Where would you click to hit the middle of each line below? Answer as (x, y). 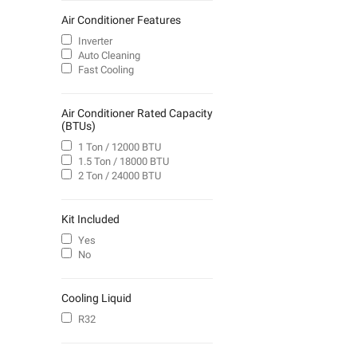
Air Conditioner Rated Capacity (137, 114)
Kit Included (90, 220)
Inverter (95, 41)
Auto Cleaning (109, 56)
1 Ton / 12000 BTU (120, 147)
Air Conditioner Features (121, 20)
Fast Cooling (106, 70)
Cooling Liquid (96, 298)
